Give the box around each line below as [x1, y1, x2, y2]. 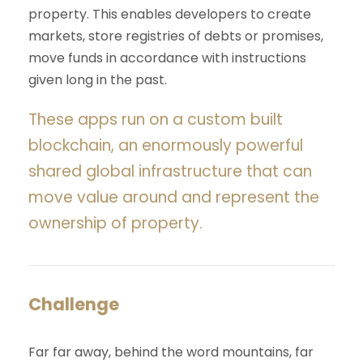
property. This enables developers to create [28, 4, 311, 23]
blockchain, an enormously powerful [28, 134, 303, 156]
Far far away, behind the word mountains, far [28, 342, 314, 361]
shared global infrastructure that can [28, 160, 312, 182]
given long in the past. [28, 70, 167, 89]
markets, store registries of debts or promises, [28, 26, 323, 45]
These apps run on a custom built [28, 108, 283, 130]
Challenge [28, 292, 119, 316]
